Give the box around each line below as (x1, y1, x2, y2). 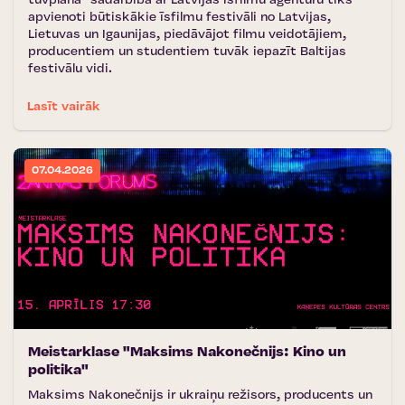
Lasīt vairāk (27, 100, 100, 114)
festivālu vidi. (28, 62, 112, 76)
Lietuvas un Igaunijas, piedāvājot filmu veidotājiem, (28, 28, 346, 42)
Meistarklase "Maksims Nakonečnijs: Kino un (28, 345, 346, 360)
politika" (28, 363, 89, 378)
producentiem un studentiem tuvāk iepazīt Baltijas (28, 45, 346, 59)
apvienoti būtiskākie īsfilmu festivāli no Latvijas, (28, 11, 331, 24)
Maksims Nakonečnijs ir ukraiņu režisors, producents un (28, 389, 372, 402)
